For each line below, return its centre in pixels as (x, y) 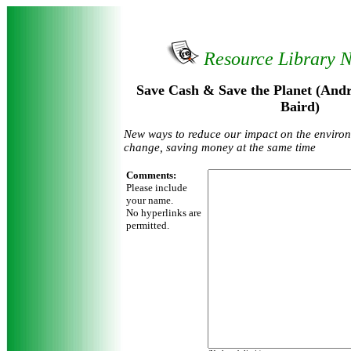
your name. (150, 200)
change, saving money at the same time (220, 147)
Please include (157, 188)
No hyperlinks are (164, 213)
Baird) (300, 107)
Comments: (151, 175)
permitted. (148, 225)
